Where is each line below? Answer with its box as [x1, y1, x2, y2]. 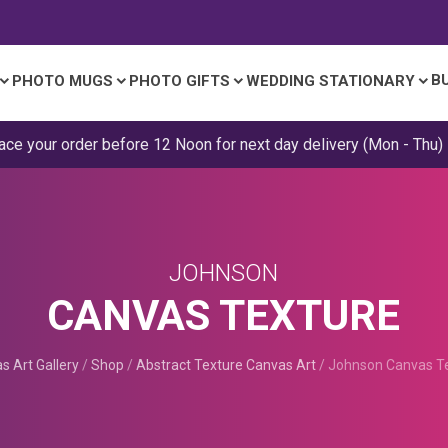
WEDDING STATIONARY [246, 72, 416, 90]
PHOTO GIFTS [129, 72, 231, 90]
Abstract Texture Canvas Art [135, 357, 316, 373]
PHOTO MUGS [12, 72, 114, 90]
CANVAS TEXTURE [47, 291, 401, 340]
